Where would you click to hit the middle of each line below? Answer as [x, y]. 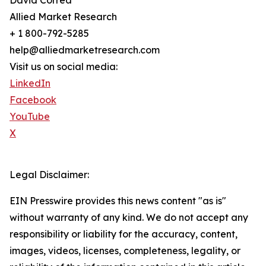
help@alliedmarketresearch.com [85, 50]
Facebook [33, 100]
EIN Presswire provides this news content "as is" [118, 201]
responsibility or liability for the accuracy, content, [123, 234]
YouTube [30, 117]
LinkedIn [30, 83]
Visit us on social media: [64, 67]
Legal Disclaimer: [49, 175]
